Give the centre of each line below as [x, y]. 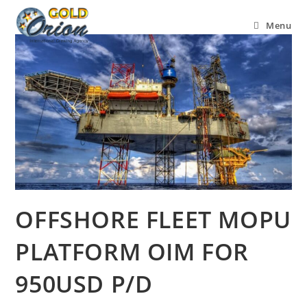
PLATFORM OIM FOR [132, 251]
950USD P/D [84, 283]
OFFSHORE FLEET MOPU [153, 219]
